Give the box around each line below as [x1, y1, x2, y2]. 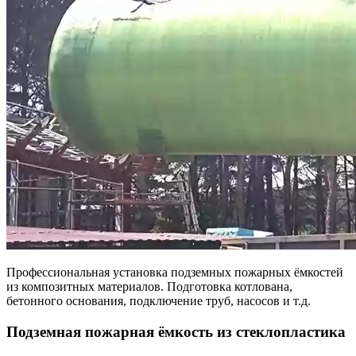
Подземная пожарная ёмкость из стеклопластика [6, 323, 346, 340]
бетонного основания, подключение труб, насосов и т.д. [6, 294, 311, 308]
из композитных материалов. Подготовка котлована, [6, 280, 292, 294]
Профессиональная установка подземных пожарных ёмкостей [6, 265, 343, 280]
